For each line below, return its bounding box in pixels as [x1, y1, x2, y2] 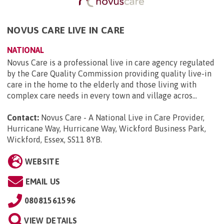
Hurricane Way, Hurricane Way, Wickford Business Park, [7, 124, 206, 133]
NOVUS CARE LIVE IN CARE [7, 24, 125, 36]
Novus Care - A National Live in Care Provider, [41, 113, 204, 122]
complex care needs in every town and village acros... [7, 91, 197, 100]
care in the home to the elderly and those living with [7, 80, 196, 89]
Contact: [7, 113, 39, 122]
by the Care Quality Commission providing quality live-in [7, 69, 211, 78]
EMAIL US [25, 177, 60, 186]
